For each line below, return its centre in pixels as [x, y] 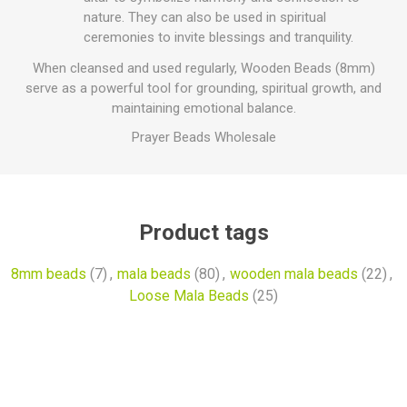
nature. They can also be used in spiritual [205, 17]
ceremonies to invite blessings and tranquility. [218, 37]
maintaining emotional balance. [203, 108]
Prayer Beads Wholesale [203, 137]
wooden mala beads [293, 274]
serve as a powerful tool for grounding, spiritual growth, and [203, 88]
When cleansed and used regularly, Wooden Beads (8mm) [203, 68]
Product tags [203, 233]
